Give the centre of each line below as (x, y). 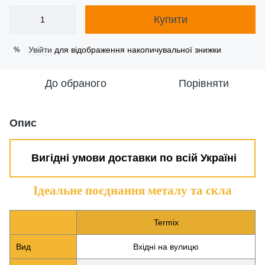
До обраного (76, 83)
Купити (170, 20)
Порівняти (203, 83)
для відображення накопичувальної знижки (137, 50)
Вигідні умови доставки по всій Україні (134, 158)
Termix (166, 222)
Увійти (40, 50)
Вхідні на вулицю (166, 247)
